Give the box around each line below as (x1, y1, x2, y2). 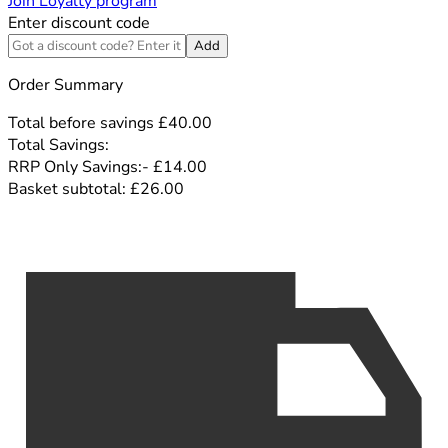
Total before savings (8, 111, 158, 134)
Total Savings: (8, 133, 109, 156)
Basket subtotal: (8, 177, 130, 200)
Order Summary (8, 73, 123, 96)
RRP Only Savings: (8, 155, 142, 178)
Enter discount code (8, 11, 150, 34)
